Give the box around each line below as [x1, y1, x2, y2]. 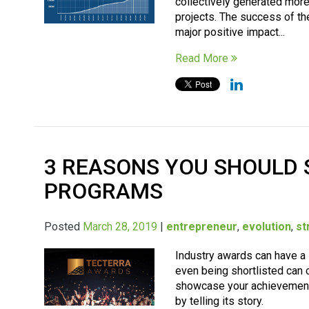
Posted [44, 219, 83, 233]
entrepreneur [166, 219, 238, 233]
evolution [242, 219, 292, 233]
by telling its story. [175, 294, 264, 308]
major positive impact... [175, 25, 286, 39]
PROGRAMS [44, 177, 163, 204]
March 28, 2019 [83, 219, 158, 233]
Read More [175, 51, 232, 65]
